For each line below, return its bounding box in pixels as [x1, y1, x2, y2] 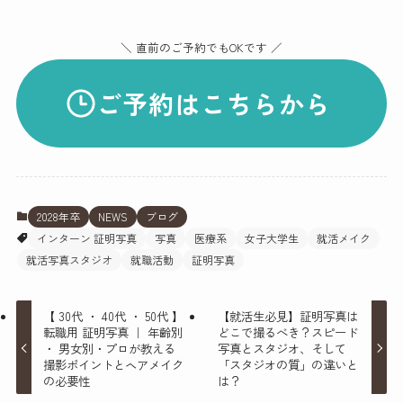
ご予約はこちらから [95, 85, 331, 121]
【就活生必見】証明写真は [217, 306, 358, 325]
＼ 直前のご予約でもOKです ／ [121, 38, 282, 56]
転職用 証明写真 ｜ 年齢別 [43, 322, 184, 341]
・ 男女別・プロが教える [43, 338, 176, 357]
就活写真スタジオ [25, 252, 112, 268]
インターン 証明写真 [36, 230, 137, 246]
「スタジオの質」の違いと [217, 354, 358, 373]
